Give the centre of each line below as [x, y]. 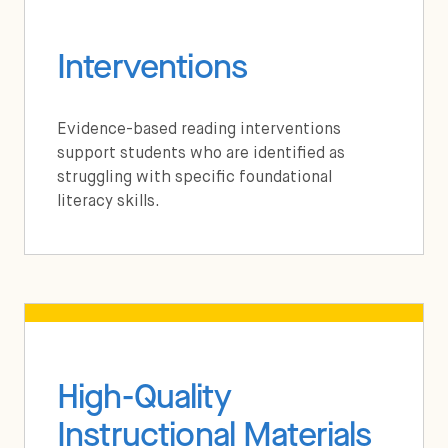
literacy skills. [108, 201]
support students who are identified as [201, 153]
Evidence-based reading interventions [199, 129]
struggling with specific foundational [194, 177]
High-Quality [144, 396]
